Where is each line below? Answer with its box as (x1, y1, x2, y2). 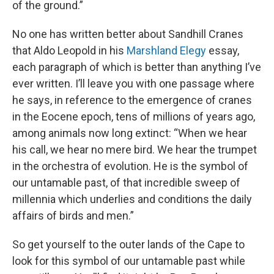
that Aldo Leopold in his (12, 44, 127, 57)
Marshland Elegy (127, 44, 206, 57)
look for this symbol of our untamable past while (12, 254, 245, 268)
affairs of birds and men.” (12, 209, 134, 223)
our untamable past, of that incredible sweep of (12, 176, 240, 190)
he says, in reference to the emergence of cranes (12, 94, 252, 107)
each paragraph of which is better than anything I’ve (12, 61, 261, 74)
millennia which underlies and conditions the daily (12, 193, 252, 206)
